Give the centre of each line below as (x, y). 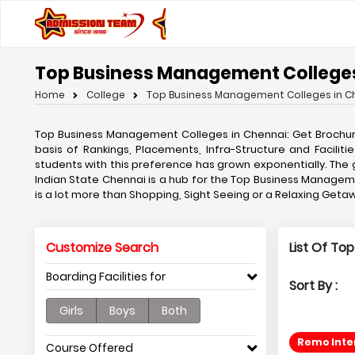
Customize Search (102, 248)
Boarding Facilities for (106, 277)
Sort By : (313, 286)
